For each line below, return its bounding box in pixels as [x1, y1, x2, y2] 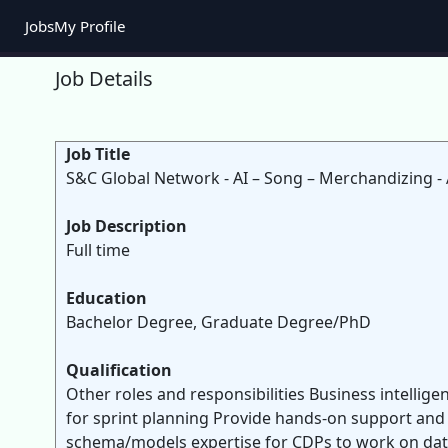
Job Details [55, 65, 153, 92]
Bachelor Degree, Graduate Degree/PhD [66, 311, 371, 333]
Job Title [66, 143, 130, 165]
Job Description [66, 215, 187, 237]
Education [66, 287, 147, 309]
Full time [66, 239, 130, 261]
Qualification [66, 359, 172, 381]
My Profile [54, 16, 126, 36]
